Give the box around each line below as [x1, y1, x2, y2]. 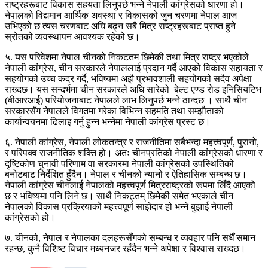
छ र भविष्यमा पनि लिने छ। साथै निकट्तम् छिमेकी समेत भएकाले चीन [5, 190, 233, 201]
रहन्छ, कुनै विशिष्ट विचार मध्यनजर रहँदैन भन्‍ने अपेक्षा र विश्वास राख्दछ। [5, 243, 246, 254]
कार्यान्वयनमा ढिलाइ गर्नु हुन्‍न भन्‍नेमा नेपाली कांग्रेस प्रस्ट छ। [5, 116, 211, 127]
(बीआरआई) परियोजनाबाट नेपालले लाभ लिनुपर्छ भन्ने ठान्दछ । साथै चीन [5, 95, 247, 105]
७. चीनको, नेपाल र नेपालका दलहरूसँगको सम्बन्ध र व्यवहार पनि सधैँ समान [5, 232, 255, 243]
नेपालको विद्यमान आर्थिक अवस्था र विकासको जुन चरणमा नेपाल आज [5, 10, 237, 20]
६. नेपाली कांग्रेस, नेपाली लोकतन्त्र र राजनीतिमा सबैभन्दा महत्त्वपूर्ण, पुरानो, [5, 136, 259, 147]
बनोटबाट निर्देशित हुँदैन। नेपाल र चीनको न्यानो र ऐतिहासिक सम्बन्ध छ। [5, 169, 247, 179]
